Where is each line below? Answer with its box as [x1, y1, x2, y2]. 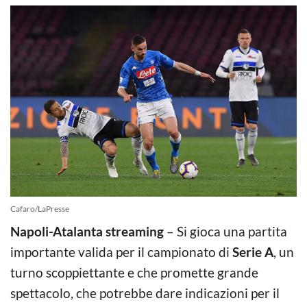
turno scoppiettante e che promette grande [10, 264, 258, 280]
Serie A [232, 243, 273, 260]
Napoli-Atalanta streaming [10, 223, 164, 239]
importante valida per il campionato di [10, 243, 232, 260]
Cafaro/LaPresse [10, 203, 69, 214]
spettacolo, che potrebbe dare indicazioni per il [10, 284, 280, 301]
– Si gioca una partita [164, 223, 287, 239]
